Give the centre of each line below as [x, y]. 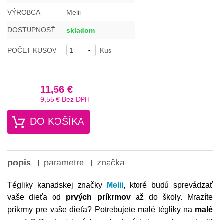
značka [111, 163]
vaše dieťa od [37, 197]
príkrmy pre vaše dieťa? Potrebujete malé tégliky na [101, 210]
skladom [81, 31]
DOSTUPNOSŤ [31, 30]
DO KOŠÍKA [57, 121]
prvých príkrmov [98, 197]
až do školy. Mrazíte [171, 197]
